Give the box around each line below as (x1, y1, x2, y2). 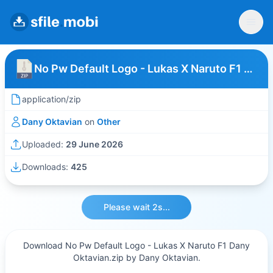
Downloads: (22, 161, 71, 172)
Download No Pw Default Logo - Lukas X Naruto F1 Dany (23, 240, 250, 250)
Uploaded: (22, 139, 66, 149)
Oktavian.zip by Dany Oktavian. (73, 252, 200, 263)
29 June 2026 (66, 139, 123, 149)
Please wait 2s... (103, 202, 170, 212)
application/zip (22, 94, 81, 104)
